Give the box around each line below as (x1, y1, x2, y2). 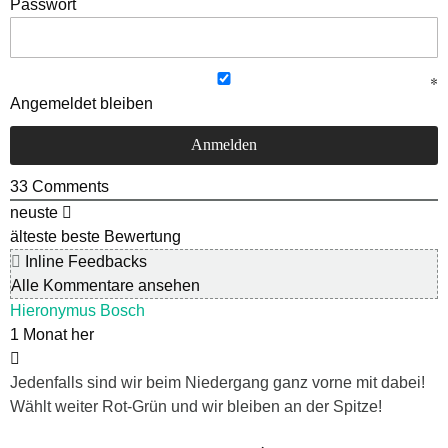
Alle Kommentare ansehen (11, 276, 200, 294)
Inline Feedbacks (21, 252, 147, 270)
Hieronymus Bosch (10, 301, 145, 319)
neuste (10, 203, 58, 221)
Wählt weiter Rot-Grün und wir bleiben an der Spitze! (10, 397, 382, 415)
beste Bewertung (61, 227, 181, 245)
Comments (28, 177, 109, 195)
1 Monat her (10, 325, 94, 343)
